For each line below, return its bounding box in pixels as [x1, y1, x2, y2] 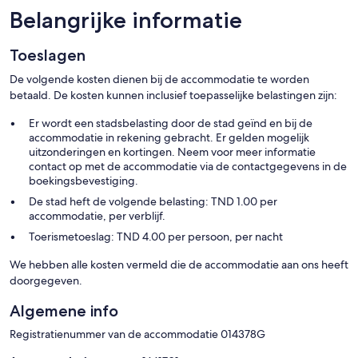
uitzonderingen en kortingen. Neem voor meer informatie [29, 145, 316, 160]
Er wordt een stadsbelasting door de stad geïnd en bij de [29, 116, 312, 131]
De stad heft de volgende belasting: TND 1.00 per [29, 194, 277, 209]
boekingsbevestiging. [29, 173, 138, 189]
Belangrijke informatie [10, 6, 242, 34]
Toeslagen [10, 46, 86, 66]
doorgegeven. [10, 273, 82, 288]
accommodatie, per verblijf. [29, 209, 165, 224]
